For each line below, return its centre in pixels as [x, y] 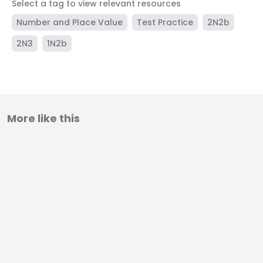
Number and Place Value [70, 23]
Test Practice [165, 23]
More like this [43, 119]
